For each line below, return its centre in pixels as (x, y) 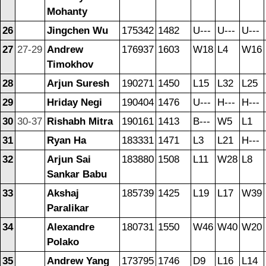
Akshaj (63, 194)
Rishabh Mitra (80, 122)
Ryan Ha (66, 141)
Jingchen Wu (77, 31)
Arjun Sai (69, 160)
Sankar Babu (77, 175)
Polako (63, 242)
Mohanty (67, 12)
